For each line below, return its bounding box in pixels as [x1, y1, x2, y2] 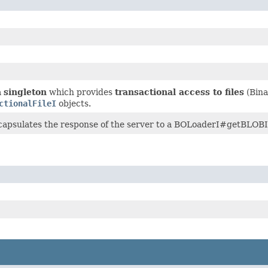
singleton [4, 87, 47, 97]
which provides [47, 87, 115, 97]
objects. [56, 98, 91, 108]
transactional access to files [115, 87, 244, 97]
